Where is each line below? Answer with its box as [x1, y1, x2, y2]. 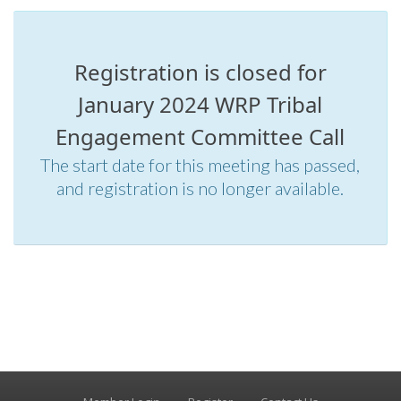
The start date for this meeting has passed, [40, 154, 360, 175]
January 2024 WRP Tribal [78, 90, 322, 119]
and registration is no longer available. [56, 177, 344, 199]
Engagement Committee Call [55, 122, 345, 151]
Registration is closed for [73, 57, 327, 87]
